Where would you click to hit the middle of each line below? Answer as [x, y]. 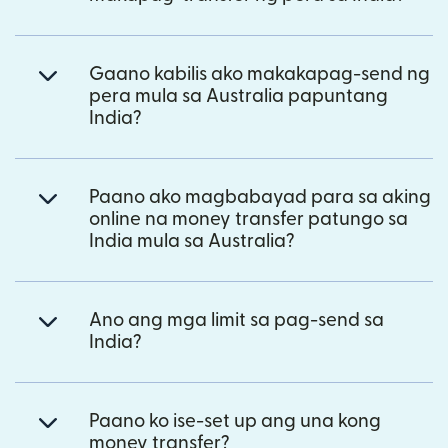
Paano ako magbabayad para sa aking [260, 198]
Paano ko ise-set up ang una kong [235, 422]
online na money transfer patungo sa [248, 220]
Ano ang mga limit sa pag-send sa [236, 321]
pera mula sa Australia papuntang [238, 97]
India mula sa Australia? [192, 242]
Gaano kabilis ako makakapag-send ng [259, 75]
